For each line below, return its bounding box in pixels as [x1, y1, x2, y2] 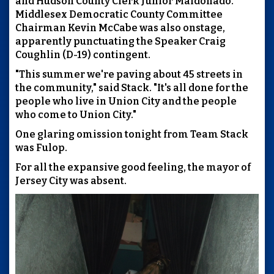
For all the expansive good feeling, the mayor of [15, 161, 251, 173]
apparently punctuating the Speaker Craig [15, 35, 226, 47]
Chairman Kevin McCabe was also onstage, [15, 21, 225, 34]
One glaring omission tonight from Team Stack [15, 128, 248, 140]
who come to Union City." [15, 108, 136, 120]
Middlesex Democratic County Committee [15, 8, 223, 20]
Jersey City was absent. [15, 174, 127, 187]
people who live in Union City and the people [15, 95, 237, 107]
